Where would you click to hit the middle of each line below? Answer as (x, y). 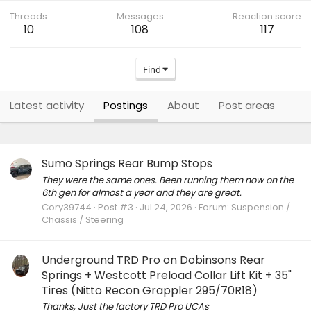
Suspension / (261, 207)
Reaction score (267, 16)
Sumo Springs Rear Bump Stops (127, 164)
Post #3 (116, 207)
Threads (28, 16)
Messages (140, 16)
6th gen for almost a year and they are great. (142, 192)
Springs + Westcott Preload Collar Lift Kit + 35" (167, 276)
